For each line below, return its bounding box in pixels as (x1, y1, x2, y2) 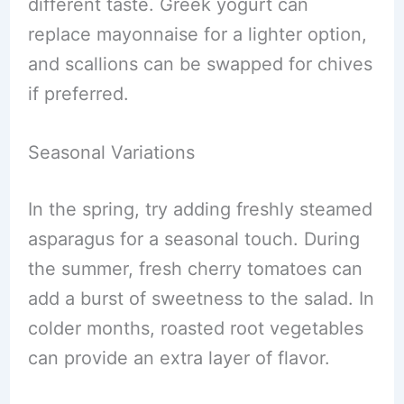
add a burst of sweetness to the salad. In (27, 288, 374, 309)
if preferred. (27, 83, 129, 105)
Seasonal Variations (27, 142, 195, 163)
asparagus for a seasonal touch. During (27, 228, 360, 250)
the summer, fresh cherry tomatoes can (27, 258, 363, 280)
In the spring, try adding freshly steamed (27, 198, 372, 220)
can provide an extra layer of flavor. (27, 347, 330, 369)
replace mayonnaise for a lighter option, (27, 23, 367, 45)
